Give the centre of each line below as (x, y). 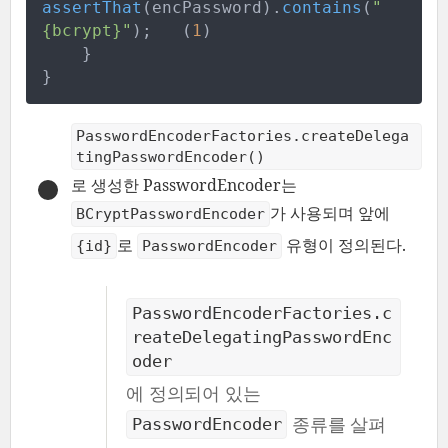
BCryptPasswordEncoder (170, 213)
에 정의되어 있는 (193, 392)
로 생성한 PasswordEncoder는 (184, 185)
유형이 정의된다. (346, 244)
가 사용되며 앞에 (330, 212)
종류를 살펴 (338, 423)
